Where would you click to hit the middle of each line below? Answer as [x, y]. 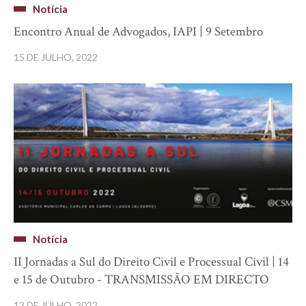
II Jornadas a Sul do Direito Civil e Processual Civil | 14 [151, 262]
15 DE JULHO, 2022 [56, 57]
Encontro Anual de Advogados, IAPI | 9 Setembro [138, 31]
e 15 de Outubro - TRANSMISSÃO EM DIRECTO [141, 279]
